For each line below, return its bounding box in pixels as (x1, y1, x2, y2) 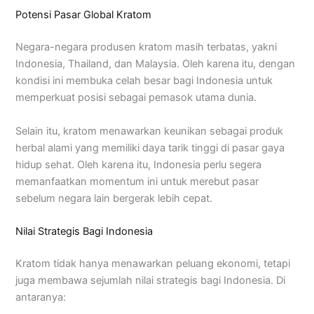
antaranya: (15, 290, 67, 303)
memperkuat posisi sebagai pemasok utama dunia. (15, 91, 257, 104)
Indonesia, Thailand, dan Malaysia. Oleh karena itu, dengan (15, 57, 296, 71)
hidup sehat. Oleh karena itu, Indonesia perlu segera (15, 158, 262, 171)
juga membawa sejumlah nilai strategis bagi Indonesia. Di (15, 273, 286, 287)
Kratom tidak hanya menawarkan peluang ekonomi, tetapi (15, 257, 291, 270)
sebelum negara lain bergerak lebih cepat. (15, 191, 213, 205)
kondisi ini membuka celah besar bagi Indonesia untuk (15, 74, 273, 88)
